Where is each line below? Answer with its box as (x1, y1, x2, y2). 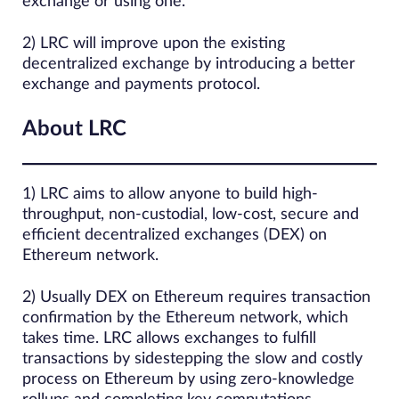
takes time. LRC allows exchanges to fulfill (22, 330, 316, 346)
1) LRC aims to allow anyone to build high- (22, 186, 318, 202)
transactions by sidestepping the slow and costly (22, 351, 362, 367)
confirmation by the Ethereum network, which (22, 310, 348, 326)
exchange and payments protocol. (22, 77, 260, 93)
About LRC (22, 118, 126, 140)
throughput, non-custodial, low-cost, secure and (22, 207, 359, 223)
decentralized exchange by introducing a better (22, 56, 355, 72)
